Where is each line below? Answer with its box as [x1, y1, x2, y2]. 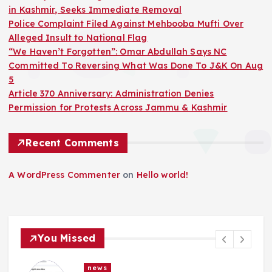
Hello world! [136, 169, 189, 180]
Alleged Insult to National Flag [8, 32, 148, 43]
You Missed [38, 232, 96, 245]
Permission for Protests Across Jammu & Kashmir [8, 101, 228, 113]
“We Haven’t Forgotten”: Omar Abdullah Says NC [8, 46, 227, 57]
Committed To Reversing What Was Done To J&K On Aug [8, 59, 263, 71]
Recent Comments [25, 136, 119, 149]
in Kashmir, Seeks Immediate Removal [8, 4, 182, 15]
